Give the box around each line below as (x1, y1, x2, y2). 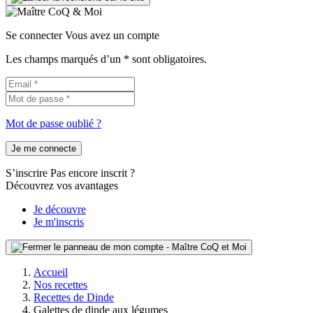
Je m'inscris (34, 215, 84, 228)
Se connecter (6, 29, 62, 41)
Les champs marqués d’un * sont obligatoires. (6, 52, 207, 65)
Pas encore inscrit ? (50, 166, 135, 179)
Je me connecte (11, 143, 76, 154)
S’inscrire (6, 166, 48, 179)
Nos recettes (34, 278, 87, 291)
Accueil (34, 265, 68, 278)
